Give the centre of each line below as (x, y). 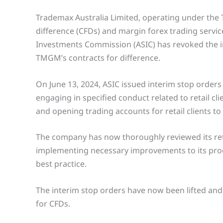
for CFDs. (53, 203)
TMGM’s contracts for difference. (98, 58)
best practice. (61, 164)
